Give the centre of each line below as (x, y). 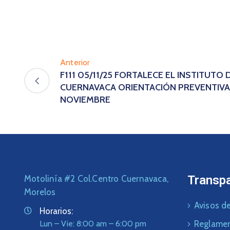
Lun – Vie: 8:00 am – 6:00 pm (93, 223)
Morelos (40, 192)
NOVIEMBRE (85, 99)
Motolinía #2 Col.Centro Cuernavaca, (96, 178)
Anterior (75, 62)
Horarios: (56, 211)
